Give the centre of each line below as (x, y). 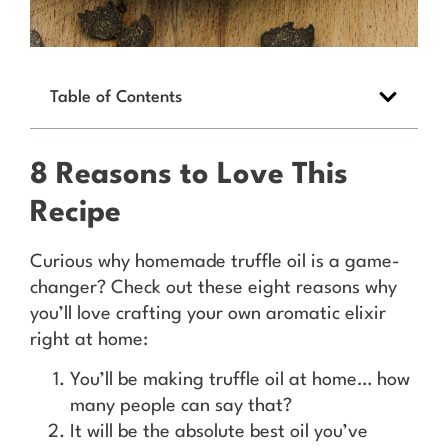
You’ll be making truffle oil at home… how (240, 380)
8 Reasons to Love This (189, 175)
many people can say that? (181, 406)
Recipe (75, 213)
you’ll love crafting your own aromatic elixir (208, 313)
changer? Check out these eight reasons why (213, 287)
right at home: (89, 339)
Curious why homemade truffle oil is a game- (215, 261)
